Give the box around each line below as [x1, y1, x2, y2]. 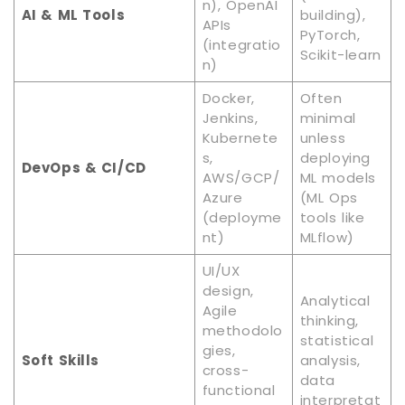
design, [202, 281, 254, 301]
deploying [299, 148, 371, 168]
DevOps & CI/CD [21, 158, 146, 178]
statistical [299, 331, 374, 351]
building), [299, 5, 366, 25]
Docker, [202, 89, 255, 108]
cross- [202, 361, 250, 381]
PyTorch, [299, 25, 361, 45]
